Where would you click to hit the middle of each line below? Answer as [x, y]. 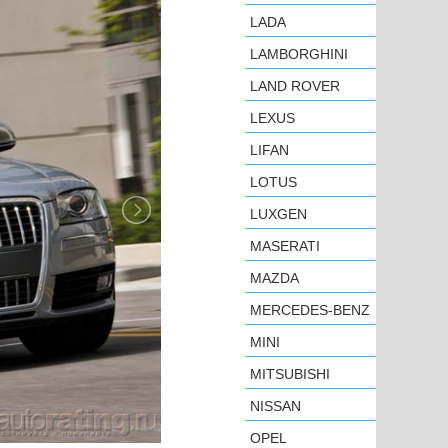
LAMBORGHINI [299, 54]
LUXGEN [278, 214]
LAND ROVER [295, 86]
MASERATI [285, 246]
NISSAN [275, 406]
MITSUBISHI [290, 374]
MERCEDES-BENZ [310, 310]
